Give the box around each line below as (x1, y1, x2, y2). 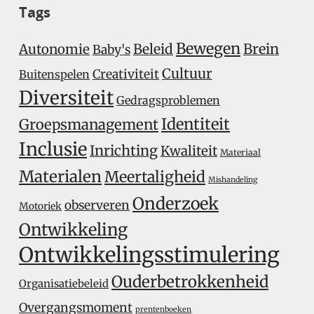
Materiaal (220, 147, 261, 158)
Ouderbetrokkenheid (111, 272, 268, 292)
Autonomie (19, 41, 90, 57)
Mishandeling (208, 175, 257, 184)
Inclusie (19, 138, 87, 161)
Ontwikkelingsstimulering (19, 242, 280, 268)
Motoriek (19, 200, 62, 212)
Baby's (93, 42, 130, 57)
